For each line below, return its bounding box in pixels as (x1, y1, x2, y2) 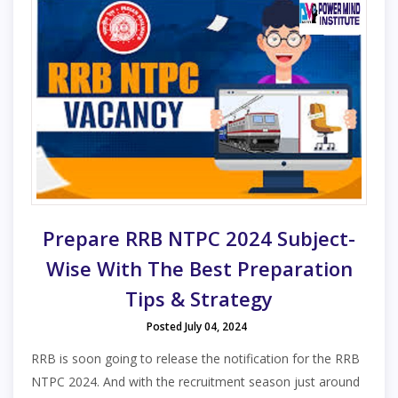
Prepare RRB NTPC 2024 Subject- (43, 225, 355, 252)
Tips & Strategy (125, 285, 273, 313)
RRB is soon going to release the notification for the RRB (31, 350, 360, 368)
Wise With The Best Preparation (45, 255, 353, 283)
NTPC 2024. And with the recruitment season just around (31, 373, 360, 391)
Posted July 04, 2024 (147, 319, 247, 335)
